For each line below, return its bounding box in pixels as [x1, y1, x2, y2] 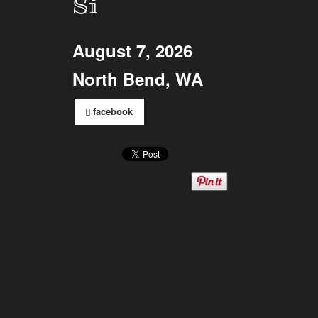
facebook [93, 104, 133, 118]
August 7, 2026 [72, 38, 192, 63]
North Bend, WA [72, 67, 203, 92]
